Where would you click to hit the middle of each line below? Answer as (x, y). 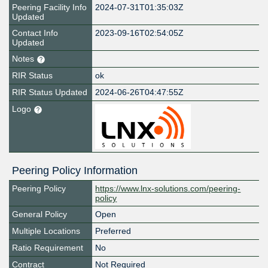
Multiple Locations (46, 231)
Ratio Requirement (48, 248)
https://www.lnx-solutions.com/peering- (168, 189)
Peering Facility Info (49, 7)
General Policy (39, 214)
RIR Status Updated (50, 92)
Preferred (113, 231)
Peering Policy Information (75, 171)
